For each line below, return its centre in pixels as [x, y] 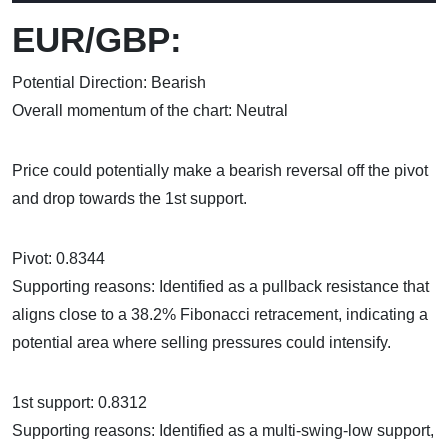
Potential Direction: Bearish [109, 82]
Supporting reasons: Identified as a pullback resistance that [220, 286]
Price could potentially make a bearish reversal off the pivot [220, 170]
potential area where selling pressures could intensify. [201, 342]
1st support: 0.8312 [79, 402]
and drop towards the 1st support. [129, 198]
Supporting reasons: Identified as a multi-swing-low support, [223, 430]
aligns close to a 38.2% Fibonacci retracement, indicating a [220, 314]
